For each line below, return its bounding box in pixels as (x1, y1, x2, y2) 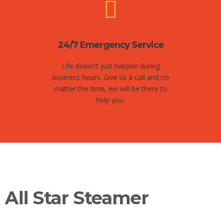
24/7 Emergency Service (57, 39, 164, 50)
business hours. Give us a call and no (52, 73, 169, 82)
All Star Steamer (5, 187, 148, 209)
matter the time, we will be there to (54, 84, 167, 93)
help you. (96, 95, 125, 105)
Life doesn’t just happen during (61, 61, 160, 71)
